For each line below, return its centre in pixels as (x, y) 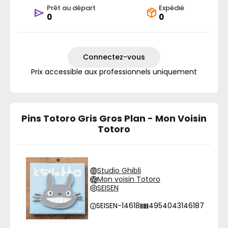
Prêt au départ (71, 8)
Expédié (171, 8)
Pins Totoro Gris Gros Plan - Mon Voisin (114, 118)
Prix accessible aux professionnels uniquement (114, 72)
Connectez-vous (114, 57)
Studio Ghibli (119, 170)
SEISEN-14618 (118, 206)
